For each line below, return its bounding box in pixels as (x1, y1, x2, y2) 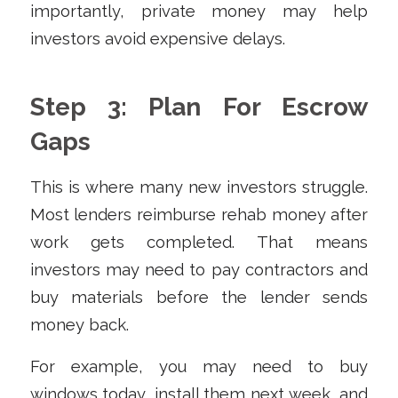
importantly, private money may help (29, 2, 369, 21)
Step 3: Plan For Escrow (29, 92, 369, 123)
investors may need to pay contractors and (29, 259, 369, 279)
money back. (29, 314, 129, 334)
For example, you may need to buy (29, 356, 369, 376)
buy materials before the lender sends (29, 287, 369, 306)
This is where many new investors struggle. (29, 177, 369, 196)
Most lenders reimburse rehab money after (29, 204, 369, 224)
